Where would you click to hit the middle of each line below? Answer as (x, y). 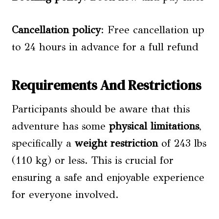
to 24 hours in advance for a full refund (105, 47)
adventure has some (60, 126)
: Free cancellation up (153, 30)
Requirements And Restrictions (107, 85)
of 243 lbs (182, 143)
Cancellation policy (56, 30)
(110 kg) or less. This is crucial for (93, 160)
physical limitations (154, 126)
